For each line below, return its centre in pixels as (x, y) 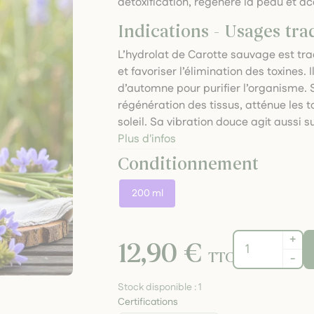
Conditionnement (189, 164)
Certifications (148, 302)
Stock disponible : (158, 287)
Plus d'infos (147, 139)
